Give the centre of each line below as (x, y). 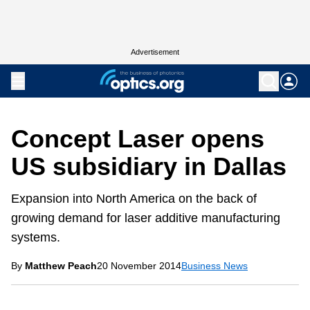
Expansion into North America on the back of (134, 199)
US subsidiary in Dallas (149, 166)
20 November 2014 (139, 266)
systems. (36, 237)
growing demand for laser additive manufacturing (146, 218)
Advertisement (155, 52)
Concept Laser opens (138, 139)
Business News (215, 266)
